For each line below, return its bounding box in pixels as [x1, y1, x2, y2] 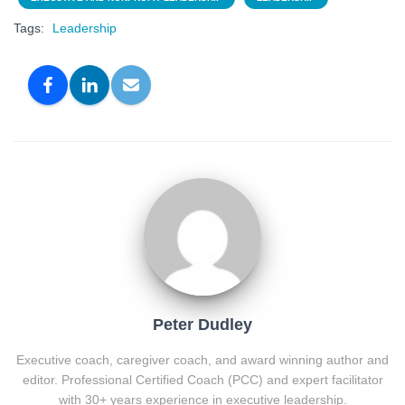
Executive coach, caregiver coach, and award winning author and [16, 352, 389, 367]
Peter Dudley [153, 315, 252, 334]
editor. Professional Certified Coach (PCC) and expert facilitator [22, 372, 383, 387]
